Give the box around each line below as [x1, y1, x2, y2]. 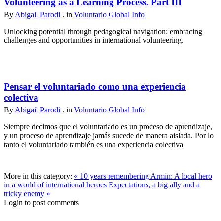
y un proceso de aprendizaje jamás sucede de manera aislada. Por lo [4, 131, 214, 140]
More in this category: [4, 172, 72, 181]
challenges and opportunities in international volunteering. [4, 36, 184, 45]
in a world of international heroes [4, 181, 107, 189]
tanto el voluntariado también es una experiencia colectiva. [4, 140, 185, 149]
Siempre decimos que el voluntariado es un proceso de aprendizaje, [4, 122, 212, 131]
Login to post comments [4, 198, 79, 207]
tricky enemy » [4, 189, 50, 198]
